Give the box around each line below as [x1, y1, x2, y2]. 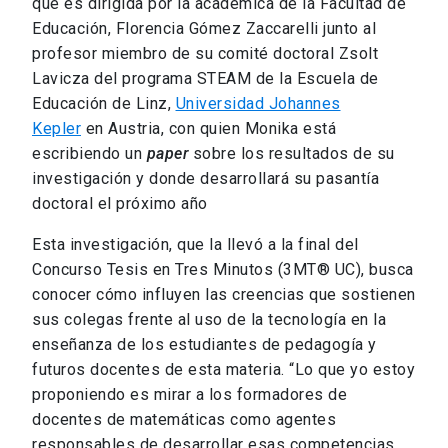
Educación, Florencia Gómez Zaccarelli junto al [32, 18, 376, 38]
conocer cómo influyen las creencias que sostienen [32, 284, 416, 304]
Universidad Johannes [175, 93, 341, 113]
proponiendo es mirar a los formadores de [32, 384, 347, 404]
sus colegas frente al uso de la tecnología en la [32, 309, 386, 329]
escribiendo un [32, 143, 147, 163]
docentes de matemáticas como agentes [32, 409, 336, 429]
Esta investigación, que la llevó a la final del [32, 234, 359, 254]
